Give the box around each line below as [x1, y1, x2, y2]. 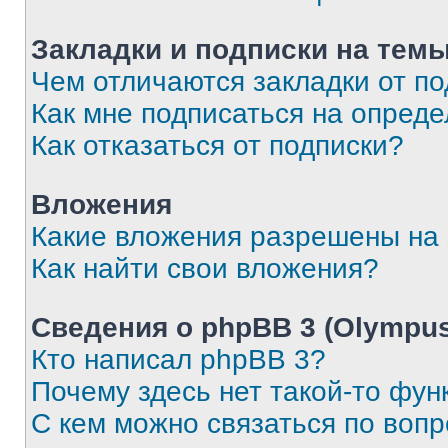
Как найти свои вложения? [31, 253, 379, 284]
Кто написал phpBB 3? [31, 344, 326, 375]
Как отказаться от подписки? [31, 130, 404, 161]
